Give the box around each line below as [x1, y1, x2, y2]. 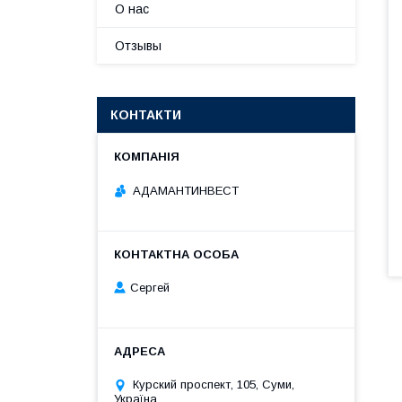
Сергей [130, 281, 170, 295]
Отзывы [115, 39, 162, 53]
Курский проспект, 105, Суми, [133, 378, 294, 392]
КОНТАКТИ [110, 108, 181, 122]
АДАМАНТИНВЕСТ [133, 183, 239, 197]
